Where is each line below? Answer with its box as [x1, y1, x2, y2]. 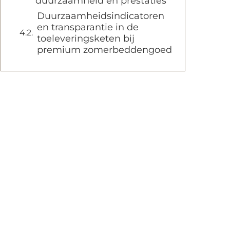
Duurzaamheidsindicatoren [37, 10, 164, 22]
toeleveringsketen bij [37, 33, 135, 44]
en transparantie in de [37, 22, 139, 33]
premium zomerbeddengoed [37, 44, 172, 55]
